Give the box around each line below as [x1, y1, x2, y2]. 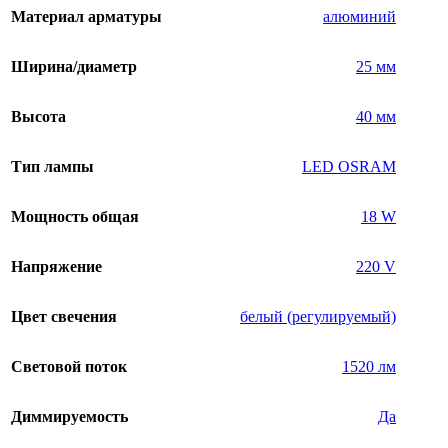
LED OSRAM [302, 158, 396, 176]
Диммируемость [11, 408, 128, 426]
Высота [11, 108, 66, 126]
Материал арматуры [11, 8, 162, 26]
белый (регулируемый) [240, 308, 396, 326]
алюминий [323, 8, 396, 26]
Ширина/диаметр [11, 58, 137, 76]
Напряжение [11, 258, 102, 276]
